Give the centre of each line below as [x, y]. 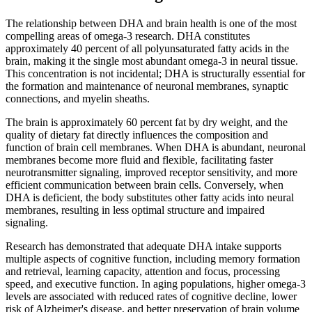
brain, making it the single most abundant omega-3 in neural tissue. [152, 61]
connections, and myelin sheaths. [78, 98]
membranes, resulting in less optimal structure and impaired [135, 210]
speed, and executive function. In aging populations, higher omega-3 [156, 283]
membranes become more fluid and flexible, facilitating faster [139, 159]
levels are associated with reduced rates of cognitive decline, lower [151, 296]
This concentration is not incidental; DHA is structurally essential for [155, 73]
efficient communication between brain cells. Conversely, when [145, 185]
